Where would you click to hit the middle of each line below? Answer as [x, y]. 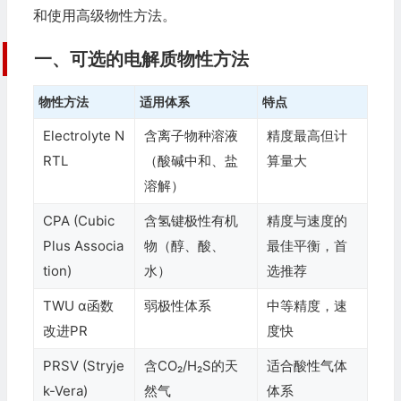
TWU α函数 [78, 306]
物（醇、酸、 [184, 246]
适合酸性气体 [307, 366]
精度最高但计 [307, 136]
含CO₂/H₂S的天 [191, 366]
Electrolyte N [83, 136]
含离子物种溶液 [191, 136]
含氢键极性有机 [191, 221]
